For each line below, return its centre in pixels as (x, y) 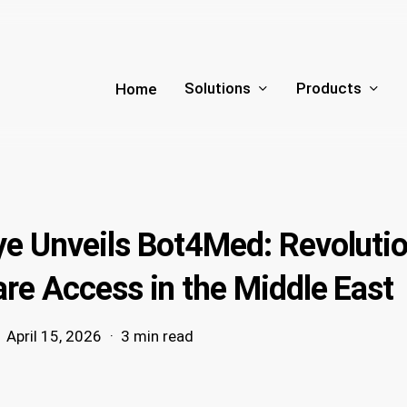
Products (329, 89)
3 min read (157, 337)
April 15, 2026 (54, 337)
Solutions (218, 89)
